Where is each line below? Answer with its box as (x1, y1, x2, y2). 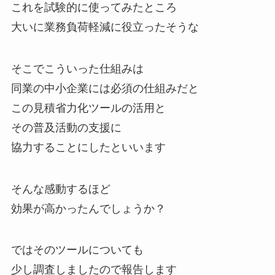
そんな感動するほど (10, 182, 110, 195)
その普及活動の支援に (10, 121, 122, 134)
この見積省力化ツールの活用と (10, 101, 166, 114)
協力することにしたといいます (10, 141, 166, 153)
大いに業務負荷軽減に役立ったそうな (10, 20, 199, 33)
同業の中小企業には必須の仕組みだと (10, 82, 199, 95)
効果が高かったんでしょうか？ (10, 202, 166, 215)
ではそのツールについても (10, 244, 144, 257)
